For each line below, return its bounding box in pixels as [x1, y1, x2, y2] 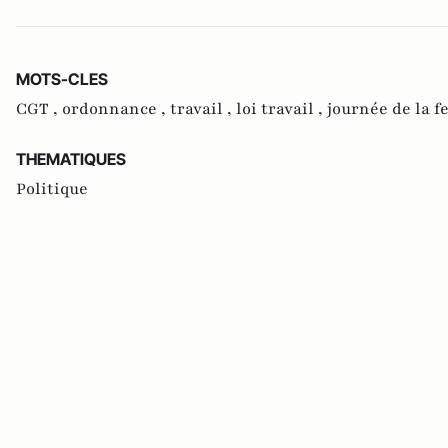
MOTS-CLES [16, 68, 108, 89]
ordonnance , [62, 97, 170, 120]
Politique [16, 177, 88, 200]
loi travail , [236, 97, 327, 120]
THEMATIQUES [16, 148, 126, 169]
